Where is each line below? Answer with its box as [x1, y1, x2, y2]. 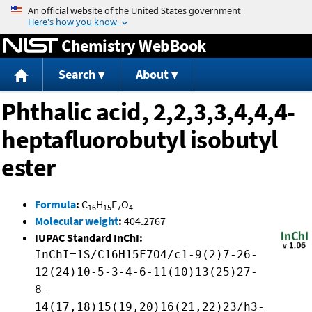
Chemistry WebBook [61, 34, 206, 56]
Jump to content [117, 3, 195, 17]
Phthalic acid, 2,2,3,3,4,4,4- [1, 96, 295, 128]
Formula [35, 197, 76, 212]
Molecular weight [35, 214, 118, 228]
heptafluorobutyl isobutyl [1, 124, 278, 156]
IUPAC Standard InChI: [35, 231, 143, 245]
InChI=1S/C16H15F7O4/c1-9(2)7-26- [35, 248, 258, 262]
